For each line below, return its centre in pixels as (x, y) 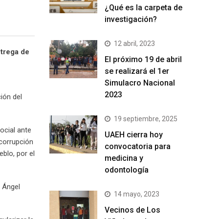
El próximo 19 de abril (143, 59)
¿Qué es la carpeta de (143, 7)
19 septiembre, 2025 (146, 119)
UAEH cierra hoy (134, 134)
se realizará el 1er (137, 71)
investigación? (131, 19)
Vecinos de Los (132, 210)
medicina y (124, 158)
